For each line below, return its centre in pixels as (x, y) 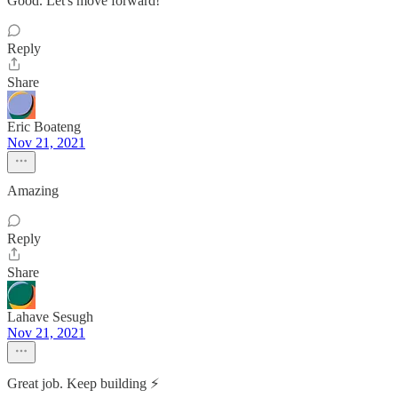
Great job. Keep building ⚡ (83, 383)
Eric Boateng (44, 127)
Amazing (33, 191)
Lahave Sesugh (50, 317)
